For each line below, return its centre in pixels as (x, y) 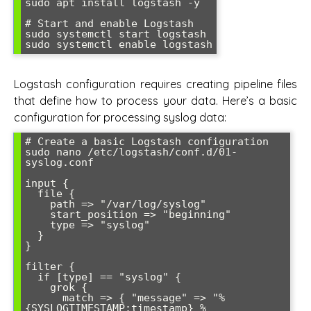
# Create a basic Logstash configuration (147, 141)
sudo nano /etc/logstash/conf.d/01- (131, 152)
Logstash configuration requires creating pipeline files (155, 84)
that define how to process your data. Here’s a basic (155, 100)
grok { (37, 287)
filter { (50, 266)
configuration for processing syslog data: (120, 117)
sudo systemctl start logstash (116, 34)
